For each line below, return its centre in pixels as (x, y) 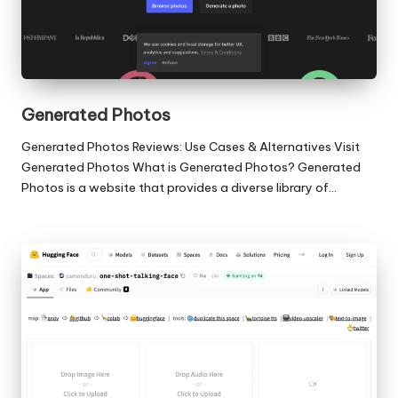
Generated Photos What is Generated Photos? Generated (191, 167)
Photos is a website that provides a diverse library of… (179, 188)
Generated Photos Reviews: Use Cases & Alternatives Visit (191, 147)
